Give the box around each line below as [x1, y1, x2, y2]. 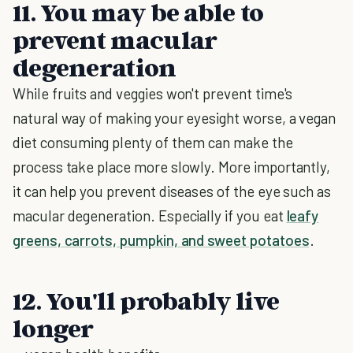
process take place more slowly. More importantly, [13, 158, 331, 176]
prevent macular [13, 24, 217, 54]
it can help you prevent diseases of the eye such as [13, 182, 332, 200]
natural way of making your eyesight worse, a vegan [13, 109, 336, 127]
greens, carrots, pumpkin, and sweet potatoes [13, 231, 310, 249]
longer [13, 313, 94, 343]
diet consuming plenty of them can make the [13, 133, 293, 151]
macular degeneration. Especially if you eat [13, 206, 287, 225]
